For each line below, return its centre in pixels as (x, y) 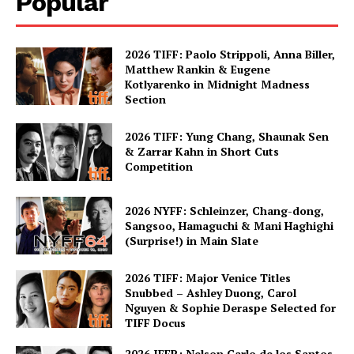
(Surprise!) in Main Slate (192, 240)
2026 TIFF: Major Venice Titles (208, 278)
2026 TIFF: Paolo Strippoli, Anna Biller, (230, 55)
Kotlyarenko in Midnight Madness (218, 85)
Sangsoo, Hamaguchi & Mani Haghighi (230, 225)
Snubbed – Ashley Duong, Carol (211, 293)
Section (146, 100)
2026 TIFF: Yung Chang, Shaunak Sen (227, 137)
